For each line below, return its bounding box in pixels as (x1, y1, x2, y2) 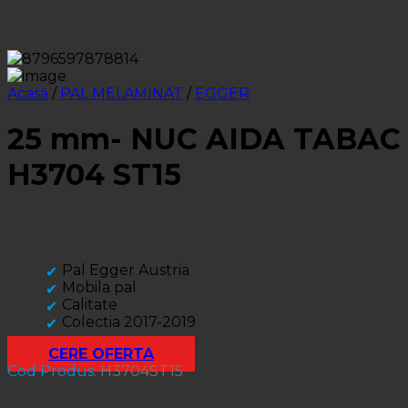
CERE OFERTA (48, 344, 154, 362)
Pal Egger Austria (62, 260, 189, 279)
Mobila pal (62, 278, 137, 296)
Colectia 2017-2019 (62, 312, 196, 331)
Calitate (62, 295, 117, 313)
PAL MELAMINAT (60, 85, 183, 102)
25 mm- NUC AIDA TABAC (7, 121, 401, 158)
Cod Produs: (7, 362, 100, 380)
